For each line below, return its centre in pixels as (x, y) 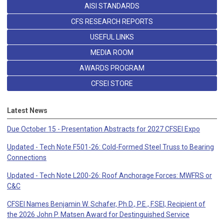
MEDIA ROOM (112, 53)
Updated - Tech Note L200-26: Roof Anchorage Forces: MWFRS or (109, 176)
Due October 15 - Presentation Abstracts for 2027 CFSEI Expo (103, 129)
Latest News (27, 111)
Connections (27, 158)
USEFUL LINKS (112, 37)
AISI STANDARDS (112, 6)
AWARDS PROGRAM (112, 68)
